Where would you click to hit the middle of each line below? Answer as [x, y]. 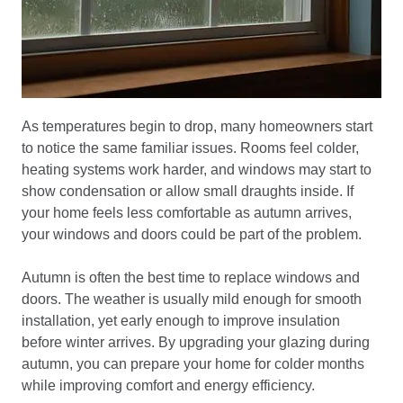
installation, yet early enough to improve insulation [181, 321]
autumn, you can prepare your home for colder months [193, 364]
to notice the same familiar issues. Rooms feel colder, [190, 148]
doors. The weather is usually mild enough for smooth [192, 299]
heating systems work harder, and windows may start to [197, 170]
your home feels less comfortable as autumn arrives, [187, 213]
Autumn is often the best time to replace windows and [191, 278]
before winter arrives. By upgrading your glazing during [196, 342]
